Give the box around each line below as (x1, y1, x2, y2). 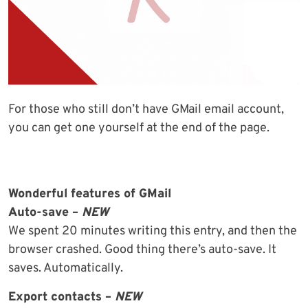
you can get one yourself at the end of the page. (8, 120, 269, 137)
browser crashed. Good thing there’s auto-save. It (8, 242, 276, 258)
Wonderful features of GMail (8, 186, 171, 203)
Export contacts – (8, 289, 115, 306)
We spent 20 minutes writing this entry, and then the (8, 223, 297, 240)
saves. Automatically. (8, 261, 123, 277)
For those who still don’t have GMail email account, (8, 102, 284, 118)
